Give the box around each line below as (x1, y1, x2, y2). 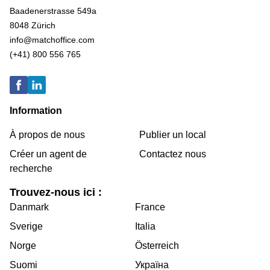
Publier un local (139, 129, 206, 140)
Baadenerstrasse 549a (10, 5, 96, 16)
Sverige (10, 221, 43, 231)
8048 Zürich (10, 20, 55, 30)
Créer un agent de (10, 148, 87, 159)
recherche (10, 163, 52, 174)
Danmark (10, 201, 49, 212)
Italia (135, 221, 155, 231)
